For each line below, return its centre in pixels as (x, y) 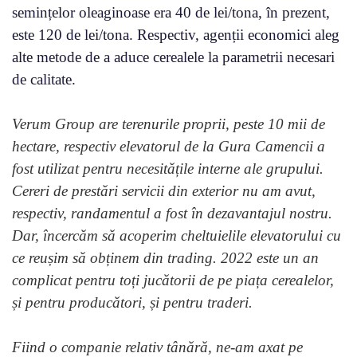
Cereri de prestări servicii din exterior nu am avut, (164, 191)
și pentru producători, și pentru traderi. (132, 303)
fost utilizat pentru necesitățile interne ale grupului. (168, 169)
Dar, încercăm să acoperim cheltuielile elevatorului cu (177, 236)
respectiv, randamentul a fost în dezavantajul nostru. (172, 214)
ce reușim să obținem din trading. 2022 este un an (165, 258)
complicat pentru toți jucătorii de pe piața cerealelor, (173, 280)
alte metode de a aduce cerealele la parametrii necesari (173, 57)
